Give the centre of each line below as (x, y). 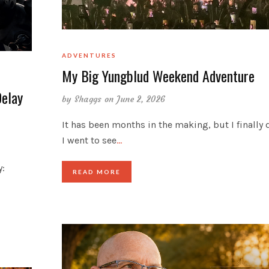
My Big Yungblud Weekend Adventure (158, 75)
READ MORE (96, 171)
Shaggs (88, 99)
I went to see (89, 140)
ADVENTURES (89, 55)
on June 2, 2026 (135, 99)
